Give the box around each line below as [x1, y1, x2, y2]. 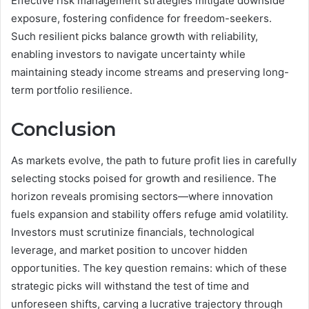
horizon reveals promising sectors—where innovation [11, 189, 273, 203]
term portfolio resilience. [11, 83, 132, 97]
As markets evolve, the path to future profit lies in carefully [11, 153, 297, 167]
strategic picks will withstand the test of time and [11, 279, 249, 292]
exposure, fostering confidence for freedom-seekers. [11, 12, 272, 26]
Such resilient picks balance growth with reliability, [11, 30, 258, 43]
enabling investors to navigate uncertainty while [11, 48, 246, 61]
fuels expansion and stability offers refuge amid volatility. [11, 207, 288, 221]
